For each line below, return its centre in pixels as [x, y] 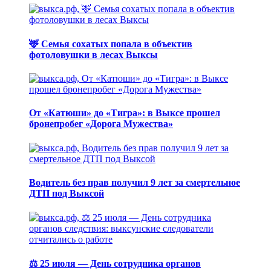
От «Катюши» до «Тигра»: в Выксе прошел [125, 113]
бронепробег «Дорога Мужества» [101, 124]
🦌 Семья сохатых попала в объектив [111, 44]
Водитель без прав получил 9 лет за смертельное [135, 182]
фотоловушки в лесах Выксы [93, 54]
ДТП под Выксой [67, 193]
